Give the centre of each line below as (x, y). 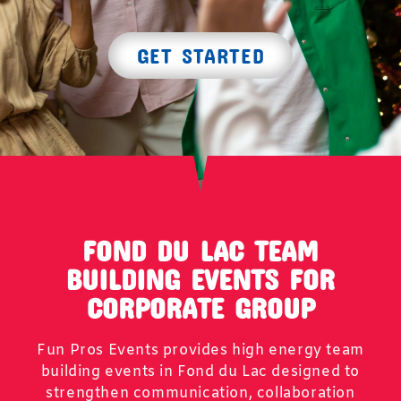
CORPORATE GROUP (200, 307)
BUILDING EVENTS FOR (200, 279)
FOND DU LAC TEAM (200, 250)
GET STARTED (200, 55)
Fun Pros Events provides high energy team (200, 350)
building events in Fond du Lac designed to (200, 372)
